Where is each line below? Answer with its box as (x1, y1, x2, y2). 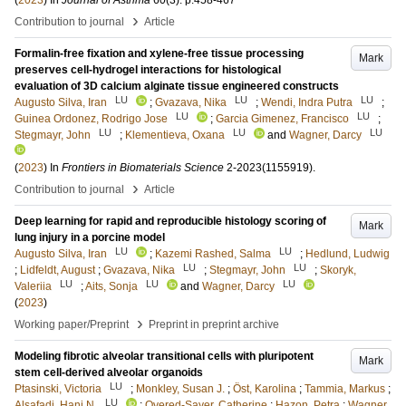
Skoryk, (320, 264, 356, 276)
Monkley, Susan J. (136, 382, 225, 395)
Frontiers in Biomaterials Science (62, 161, 224, 174)
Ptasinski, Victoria (14, 382, 101, 395)
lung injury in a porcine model (14, 231, 165, 244)
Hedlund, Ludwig (305, 247, 390, 260)
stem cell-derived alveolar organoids (14, 366, 203, 379)
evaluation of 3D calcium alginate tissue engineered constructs (14, 80, 339, 92)
